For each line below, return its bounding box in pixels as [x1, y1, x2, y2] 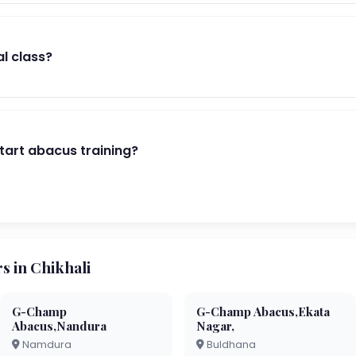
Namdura [20, 338, 72, 351]
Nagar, [195, 318, 234, 334]
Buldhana [203, 338, 256, 351]
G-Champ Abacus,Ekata [195, 304, 330, 319]
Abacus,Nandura [12, 318, 107, 334]
